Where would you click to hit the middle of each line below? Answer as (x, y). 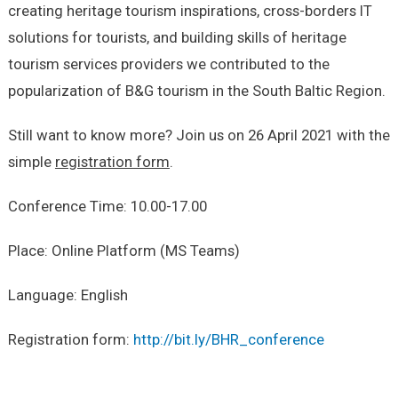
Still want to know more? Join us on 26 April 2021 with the (199, 135)
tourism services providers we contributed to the (168, 64)
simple (31, 161)
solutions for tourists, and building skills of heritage (177, 37)
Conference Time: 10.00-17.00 (107, 206)
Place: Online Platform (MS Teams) (123, 250)
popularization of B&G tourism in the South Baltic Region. (196, 90)
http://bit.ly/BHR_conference (228, 339)
